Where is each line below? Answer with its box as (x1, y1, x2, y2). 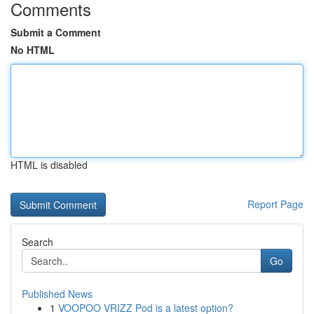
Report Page (247, 197, 303, 211)
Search (22, 235, 53, 249)
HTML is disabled (11, 158, 88, 172)
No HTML (11, 43, 55, 57)
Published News (22, 287, 93, 301)
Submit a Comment (11, 25, 101, 39)
